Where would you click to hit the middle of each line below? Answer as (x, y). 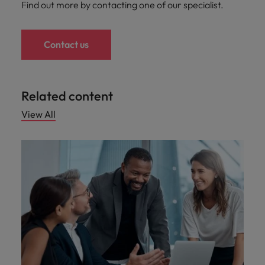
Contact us (66, 44)
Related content (67, 96)
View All (38, 114)
